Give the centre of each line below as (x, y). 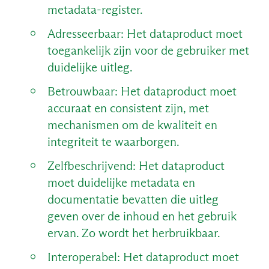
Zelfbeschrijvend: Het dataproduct (136, 165)
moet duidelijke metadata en (121, 182)
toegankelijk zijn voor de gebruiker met (148, 50)
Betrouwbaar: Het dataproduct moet (142, 91)
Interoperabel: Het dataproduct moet (143, 257)
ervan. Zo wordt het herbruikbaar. (134, 233)
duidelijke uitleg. (90, 67)
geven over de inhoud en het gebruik (142, 216)
